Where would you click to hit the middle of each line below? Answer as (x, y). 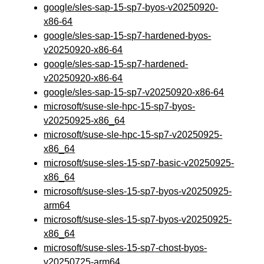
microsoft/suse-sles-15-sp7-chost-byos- (126, 248)
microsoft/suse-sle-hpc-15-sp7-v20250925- (133, 135)
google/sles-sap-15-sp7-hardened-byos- (128, 36)
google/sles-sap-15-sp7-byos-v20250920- (131, 7)
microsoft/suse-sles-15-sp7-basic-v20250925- (139, 163)
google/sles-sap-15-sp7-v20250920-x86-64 (134, 92)
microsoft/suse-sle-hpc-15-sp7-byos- (120, 106)
